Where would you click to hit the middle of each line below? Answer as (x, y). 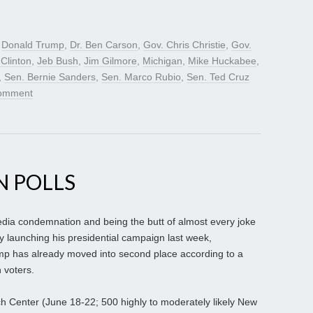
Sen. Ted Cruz (218, 77)
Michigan (162, 61)
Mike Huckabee (222, 61)
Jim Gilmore (110, 61)
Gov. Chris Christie (184, 45)
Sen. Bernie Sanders (50, 77)
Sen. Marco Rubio (141, 77)
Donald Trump (33, 45)
